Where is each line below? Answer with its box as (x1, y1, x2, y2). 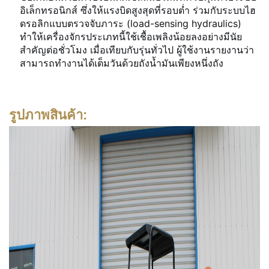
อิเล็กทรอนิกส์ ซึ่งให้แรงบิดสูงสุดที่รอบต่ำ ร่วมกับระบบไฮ (20, 4, 256, 16)
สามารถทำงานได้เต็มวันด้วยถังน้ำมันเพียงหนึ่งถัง (20, 56, 223, 69)
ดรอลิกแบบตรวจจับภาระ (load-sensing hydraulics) (20, 17, 241, 29)
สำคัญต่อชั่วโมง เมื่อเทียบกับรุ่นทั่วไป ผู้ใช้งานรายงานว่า (20, 43, 254, 56)
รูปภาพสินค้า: (9, 107, 87, 122)
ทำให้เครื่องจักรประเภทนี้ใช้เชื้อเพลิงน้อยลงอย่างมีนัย (20, 30, 242, 43)
